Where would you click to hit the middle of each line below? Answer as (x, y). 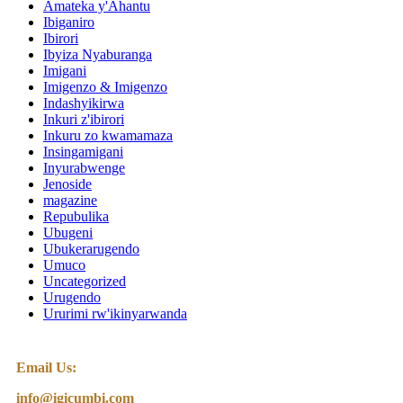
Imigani (65, 71)
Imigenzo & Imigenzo (105, 87)
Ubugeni (68, 233)
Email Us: (46, 368)
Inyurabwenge (84, 168)
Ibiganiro (69, 22)
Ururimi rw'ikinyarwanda (115, 314)
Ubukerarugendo (91, 249)
